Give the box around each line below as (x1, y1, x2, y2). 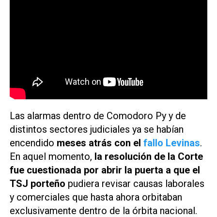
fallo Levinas (143, 137, 200, 149)
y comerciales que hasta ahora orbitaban (10, 191, 182, 203)
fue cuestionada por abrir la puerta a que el (10, 164, 200, 176)
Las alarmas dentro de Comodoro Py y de (10, 110, 186, 122)
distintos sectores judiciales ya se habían (10, 124, 184, 136)
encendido (10, 137, 57, 149)
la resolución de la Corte (94, 151, 203, 163)
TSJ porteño (10, 178, 65, 190)
